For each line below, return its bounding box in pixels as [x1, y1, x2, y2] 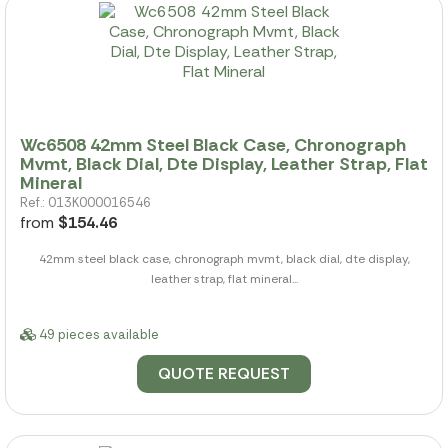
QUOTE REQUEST [158, 362, 290, 384]
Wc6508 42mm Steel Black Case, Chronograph [20, 132, 406, 157]
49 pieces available [36, 325, 159, 343]
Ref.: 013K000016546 [20, 193, 151, 211]
